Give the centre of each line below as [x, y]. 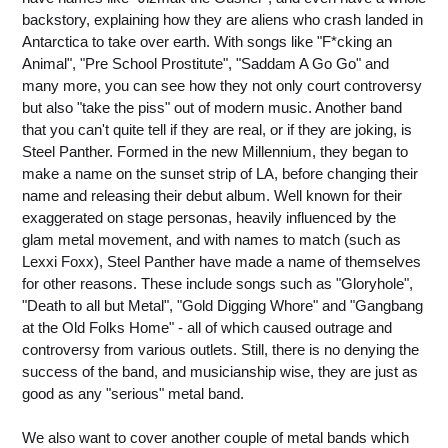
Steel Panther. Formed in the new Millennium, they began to [215, 151]
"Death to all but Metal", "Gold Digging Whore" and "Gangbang [222, 305]
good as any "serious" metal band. [133, 393]
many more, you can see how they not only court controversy [222, 85]
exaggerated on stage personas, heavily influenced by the [209, 217]
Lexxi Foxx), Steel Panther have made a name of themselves [221, 261]
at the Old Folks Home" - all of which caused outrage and [207, 327]
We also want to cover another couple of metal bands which [215, 437]
